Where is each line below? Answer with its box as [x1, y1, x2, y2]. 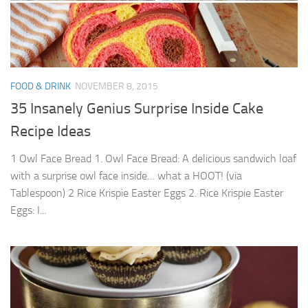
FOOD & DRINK [10, 80, 71, 92]
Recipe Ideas [10, 122, 91, 140]
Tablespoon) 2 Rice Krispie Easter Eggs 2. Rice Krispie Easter [10, 186, 283, 199]
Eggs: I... [10, 203, 46, 217]
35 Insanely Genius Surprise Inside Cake [10, 99, 263, 118]
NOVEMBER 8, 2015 [75, 80, 158, 92]
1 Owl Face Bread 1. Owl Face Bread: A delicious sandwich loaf [10, 151, 296, 165]
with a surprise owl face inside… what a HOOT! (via [10, 168, 242, 182]
